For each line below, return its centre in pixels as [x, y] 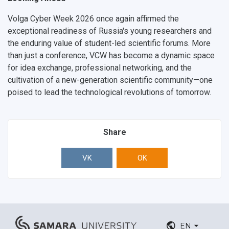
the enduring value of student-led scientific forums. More [109, 43]
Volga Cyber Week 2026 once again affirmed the [93, 19]
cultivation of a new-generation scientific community [100, 80]
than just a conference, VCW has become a [84, 56]
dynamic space [188, 56]
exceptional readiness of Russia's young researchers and [110, 31]
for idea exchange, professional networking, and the [100, 68]
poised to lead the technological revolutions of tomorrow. [109, 93]
